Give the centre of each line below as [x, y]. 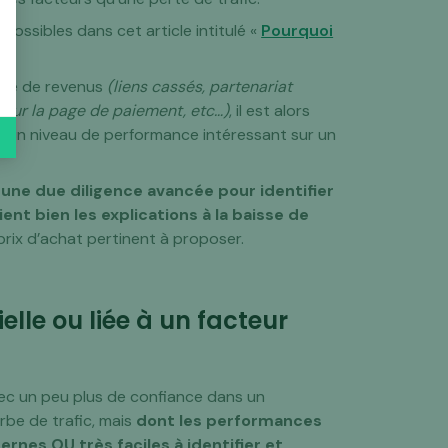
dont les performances [229, 420]
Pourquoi [297, 30]
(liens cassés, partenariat [200, 86]
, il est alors [270, 110]
